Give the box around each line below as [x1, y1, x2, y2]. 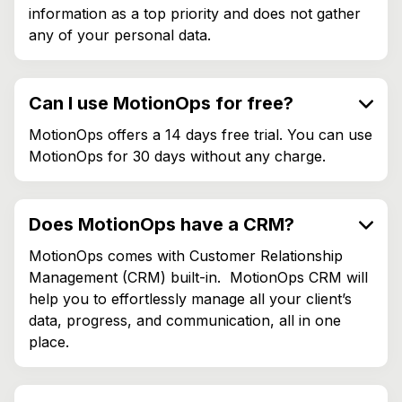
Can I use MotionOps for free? [29, 92, 293, 114]
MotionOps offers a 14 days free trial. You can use [29, 125, 372, 144]
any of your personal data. [29, 25, 211, 44]
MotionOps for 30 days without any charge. [29, 146, 326, 165]
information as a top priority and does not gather [29, 4, 361, 22]
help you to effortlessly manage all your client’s [29, 289, 352, 308]
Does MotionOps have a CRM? [29, 213, 294, 235]
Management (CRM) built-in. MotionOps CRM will [29, 267, 368, 286]
